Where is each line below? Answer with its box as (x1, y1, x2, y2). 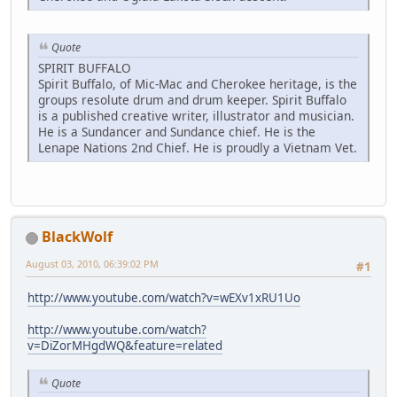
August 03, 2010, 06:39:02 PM (26, 257, 159, 271)
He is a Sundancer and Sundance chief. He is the (38, 122, 315, 140)
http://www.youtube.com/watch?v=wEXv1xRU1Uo (27, 289, 300, 306)
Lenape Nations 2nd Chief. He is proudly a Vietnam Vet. (38, 138, 357, 156)
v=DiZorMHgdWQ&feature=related (27, 337, 222, 354)
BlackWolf (42, 227, 113, 247)
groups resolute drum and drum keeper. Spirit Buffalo (38, 90, 346, 108)
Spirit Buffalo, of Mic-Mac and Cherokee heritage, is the (38, 74, 357, 92)
